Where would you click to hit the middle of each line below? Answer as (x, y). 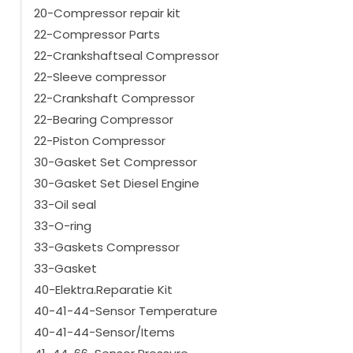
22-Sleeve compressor (100, 77)
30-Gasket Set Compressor (115, 162)
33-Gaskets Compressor (107, 247)
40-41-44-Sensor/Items (104, 333)
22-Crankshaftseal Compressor (126, 56)
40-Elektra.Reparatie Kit (103, 290)
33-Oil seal (65, 205)
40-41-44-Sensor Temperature (126, 311)
